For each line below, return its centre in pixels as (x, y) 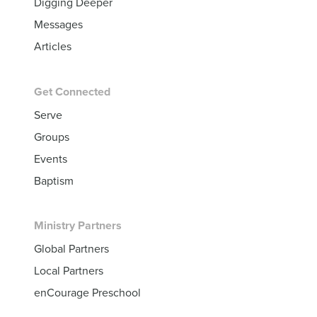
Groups (52, 136)
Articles (53, 46)
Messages (59, 24)
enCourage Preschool (88, 293)
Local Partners (69, 271)
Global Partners (72, 249)
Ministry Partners (78, 226)
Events (51, 158)
